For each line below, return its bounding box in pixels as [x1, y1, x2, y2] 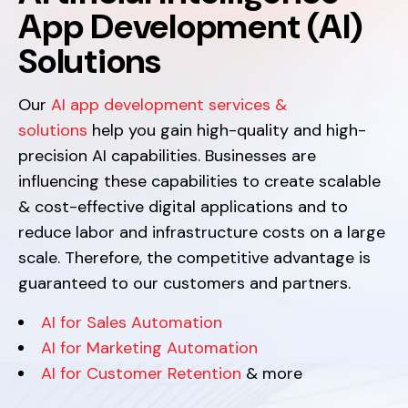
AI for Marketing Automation [41, 337, 258, 359]
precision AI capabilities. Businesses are [18, 145, 316, 167]
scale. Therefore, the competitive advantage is [18, 247, 371, 269]
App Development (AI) [18, 4, 363, 49]
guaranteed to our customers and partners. [18, 272, 351, 294]
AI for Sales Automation [41, 311, 222, 333]
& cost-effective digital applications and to [18, 196, 348, 218]
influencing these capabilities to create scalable [18, 170, 381, 192]
